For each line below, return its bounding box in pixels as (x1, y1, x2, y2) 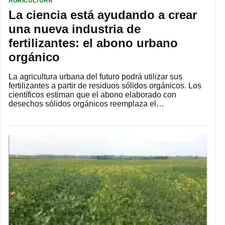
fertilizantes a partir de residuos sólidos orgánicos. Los (9, 81, 201, 90)
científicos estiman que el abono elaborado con (9, 90, 176, 99)
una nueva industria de (9, 22, 141, 36)
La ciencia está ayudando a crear (9, 8, 197, 22)
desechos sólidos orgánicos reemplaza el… (9, 99, 164, 108)
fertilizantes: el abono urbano (9, 36, 178, 50)
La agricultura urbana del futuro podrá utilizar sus (9, 72, 182, 81)
